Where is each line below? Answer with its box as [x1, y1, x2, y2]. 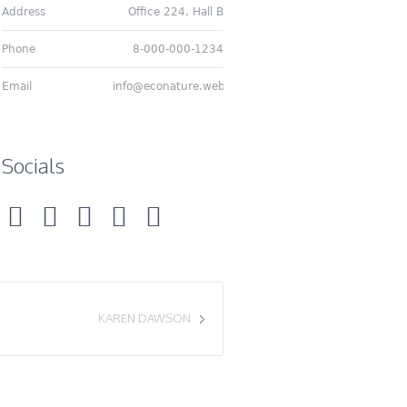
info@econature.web [112, 80, 225, 93]
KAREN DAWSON [98, 311, 191, 325]
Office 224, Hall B [127, 5, 223, 18]
